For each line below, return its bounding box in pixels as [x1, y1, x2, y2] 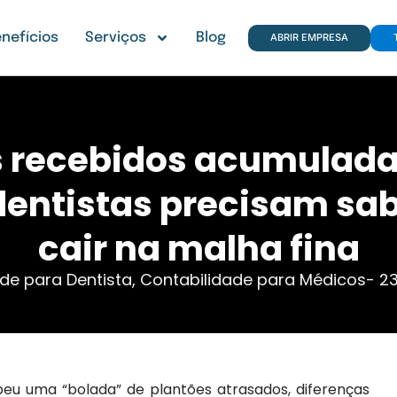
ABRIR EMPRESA [269, 31, 348, 44]
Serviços [84, 29, 146, 45]
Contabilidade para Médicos [140, 269, 366, 292]
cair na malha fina [37, 224, 360, 274]
